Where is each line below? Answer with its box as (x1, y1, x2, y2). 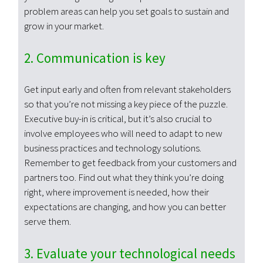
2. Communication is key (24, 49, 166, 67)
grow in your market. (24, 19, 104, 33)
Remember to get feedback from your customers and (24, 156, 237, 170)
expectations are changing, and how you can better (24, 200, 227, 214)
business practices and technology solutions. (24, 141, 202, 155)
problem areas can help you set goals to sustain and (24, 5, 230, 18)
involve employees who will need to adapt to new (24, 127, 223, 140)
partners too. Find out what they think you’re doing (24, 171, 224, 184)
